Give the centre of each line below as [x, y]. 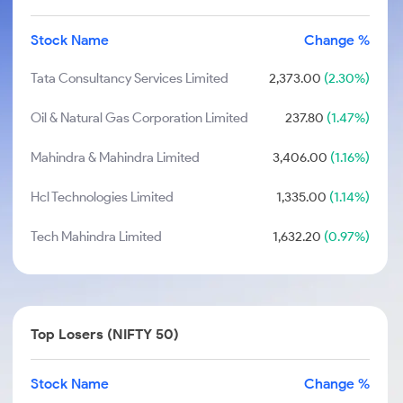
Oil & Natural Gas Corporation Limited [140, 118]
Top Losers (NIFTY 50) [105, 334]
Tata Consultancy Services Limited [130, 78]
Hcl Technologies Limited [103, 197]
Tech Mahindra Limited [97, 237]
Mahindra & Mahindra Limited [116, 157]
